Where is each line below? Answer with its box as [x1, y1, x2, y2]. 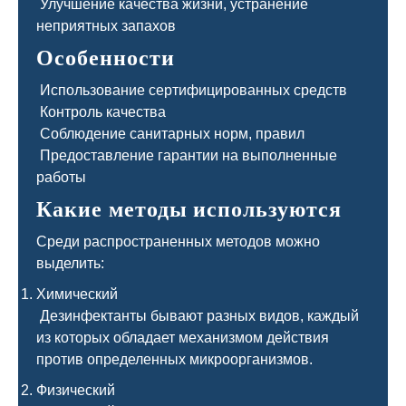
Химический [36, 286, 118, 302]
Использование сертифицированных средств [36, 82, 347, 98]
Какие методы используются [36, 198, 342, 221]
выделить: [36, 256, 104, 271]
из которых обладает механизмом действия [36, 330, 329, 345]
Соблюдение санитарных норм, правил [36, 126, 304, 141]
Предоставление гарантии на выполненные [36, 148, 337, 163]
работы [36, 169, 86, 185]
